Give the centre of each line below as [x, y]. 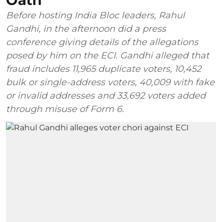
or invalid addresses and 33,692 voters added [106, 96]
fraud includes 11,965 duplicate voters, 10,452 [104, 69]
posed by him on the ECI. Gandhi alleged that [108, 55]
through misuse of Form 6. [65, 109]
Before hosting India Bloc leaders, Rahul [95, 15]
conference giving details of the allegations [102, 42]
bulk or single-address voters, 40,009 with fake [110, 82]
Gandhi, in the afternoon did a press [86, 29]
